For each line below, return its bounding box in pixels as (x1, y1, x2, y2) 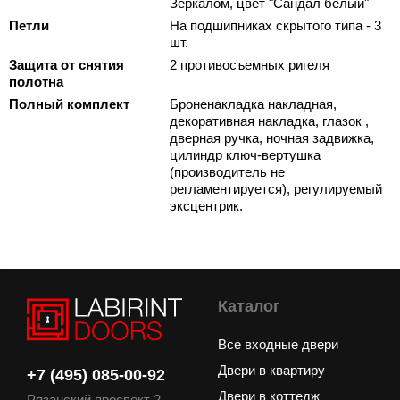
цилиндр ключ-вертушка (170, 147, 321, 163)
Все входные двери (218, 337, 338, 353)
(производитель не (170, 164, 285, 180)
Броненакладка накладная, (170, 96, 337, 112)
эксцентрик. (170, 198, 243, 214)
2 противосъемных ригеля (170, 57, 329, 73)
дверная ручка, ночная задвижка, (170, 130, 374, 146)
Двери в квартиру (218, 362, 325, 379)
